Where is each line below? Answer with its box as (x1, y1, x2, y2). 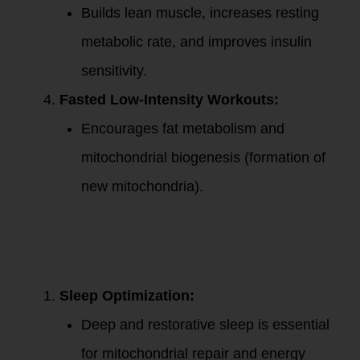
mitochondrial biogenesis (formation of (81, 149, 325, 166)
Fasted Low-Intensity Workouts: (59, 92, 279, 108)
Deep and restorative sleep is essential (81, 317, 329, 333)
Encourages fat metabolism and (81, 121, 284, 137)
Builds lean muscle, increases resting (81, 5, 319, 21)
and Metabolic (16, 248, 250, 270)
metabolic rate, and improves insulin (81, 34, 312, 50)
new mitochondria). (81, 178, 203, 194)
